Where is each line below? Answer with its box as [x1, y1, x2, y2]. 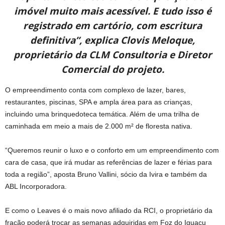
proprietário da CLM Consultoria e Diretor [13, 48, 212, 61]
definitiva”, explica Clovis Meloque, [30, 33, 195, 47]
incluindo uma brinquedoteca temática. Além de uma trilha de [5, 109, 199, 118]
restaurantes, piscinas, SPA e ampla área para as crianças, [5, 97, 192, 106]
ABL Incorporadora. [5, 182, 67, 190]
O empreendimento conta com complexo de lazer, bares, [5, 85, 186, 94]
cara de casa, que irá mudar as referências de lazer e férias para [5, 158, 212, 166]
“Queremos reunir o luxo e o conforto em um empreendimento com [5, 146, 219, 154]
